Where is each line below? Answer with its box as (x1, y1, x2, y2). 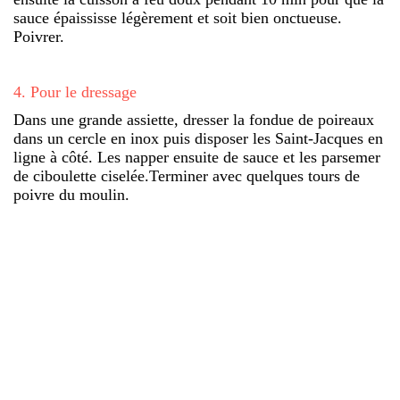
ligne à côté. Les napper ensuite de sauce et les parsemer (13, 147, 380, 166)
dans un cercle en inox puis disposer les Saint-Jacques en (13, 129, 383, 147)
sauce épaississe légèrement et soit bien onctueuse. (13, 8, 342, 27)
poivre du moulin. (13, 185, 129, 204)
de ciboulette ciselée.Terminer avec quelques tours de (13, 166, 360, 185)
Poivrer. (13, 27, 64, 46)
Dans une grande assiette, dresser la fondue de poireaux (13, 110, 374, 129)
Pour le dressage (30, 82, 137, 101)
